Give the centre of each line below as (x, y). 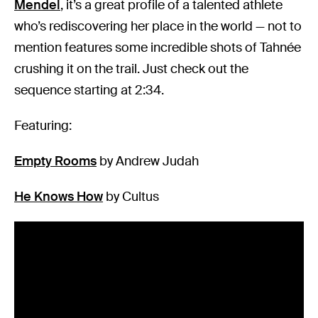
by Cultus (131, 197)
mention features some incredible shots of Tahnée (158, 48)
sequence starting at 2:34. (89, 91)
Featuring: (43, 126)
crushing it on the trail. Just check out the (132, 69)
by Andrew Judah (148, 161)
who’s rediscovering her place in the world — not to (158, 27)
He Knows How (59, 197)
